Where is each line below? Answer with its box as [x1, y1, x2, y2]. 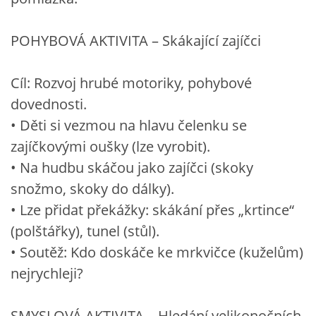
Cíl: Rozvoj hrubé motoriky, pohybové [11, 73, 252, 92]
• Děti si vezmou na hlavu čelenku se [11, 115, 247, 135]
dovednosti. [11, 94, 87, 114]
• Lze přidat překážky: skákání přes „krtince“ [11, 200, 294, 219]
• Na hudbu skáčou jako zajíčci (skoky [11, 157, 253, 177]
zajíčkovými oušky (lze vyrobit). [11, 136, 210, 156]
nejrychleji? [11, 263, 83, 283]
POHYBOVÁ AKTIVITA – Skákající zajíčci [11, 30, 261, 50]
